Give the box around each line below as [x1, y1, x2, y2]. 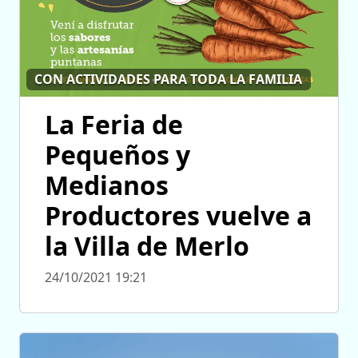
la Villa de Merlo [45, 228, 249, 263]
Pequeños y [45, 137, 190, 172]
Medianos [45, 167, 169, 202]
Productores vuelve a [45, 197, 312, 233]
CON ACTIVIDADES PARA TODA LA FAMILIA [34, 70, 303, 89]
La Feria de [45, 106, 183, 141]
